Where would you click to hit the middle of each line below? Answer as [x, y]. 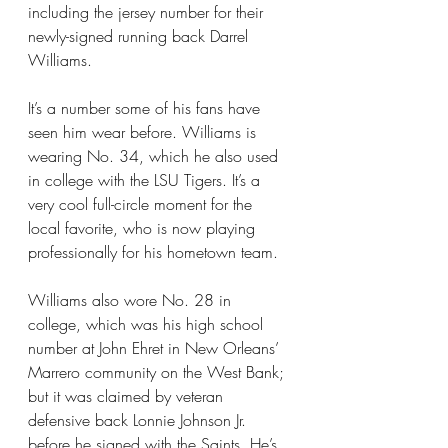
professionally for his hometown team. [153, 252]
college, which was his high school [148, 324]
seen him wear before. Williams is [144, 132]
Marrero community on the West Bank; [158, 372]
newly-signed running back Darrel [140, 36]
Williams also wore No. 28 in [132, 300]
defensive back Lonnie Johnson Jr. [139, 420]
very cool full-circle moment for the [142, 204]
